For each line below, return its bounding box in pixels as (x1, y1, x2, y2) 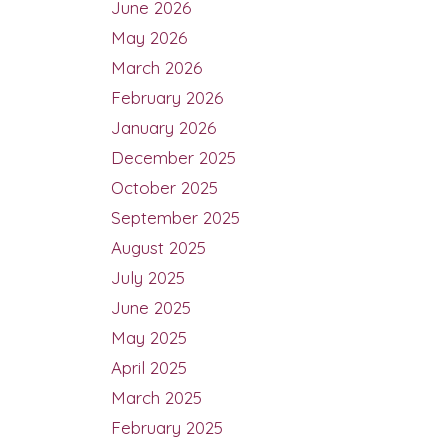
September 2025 (111, 207, 240, 229)
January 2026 (111, 117, 216, 139)
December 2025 (111, 147, 236, 169)
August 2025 (111, 237, 206, 259)
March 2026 (111, 57, 202, 79)
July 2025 (111, 267, 185, 289)
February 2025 (111, 417, 223, 439)
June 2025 (111, 297, 191, 319)
